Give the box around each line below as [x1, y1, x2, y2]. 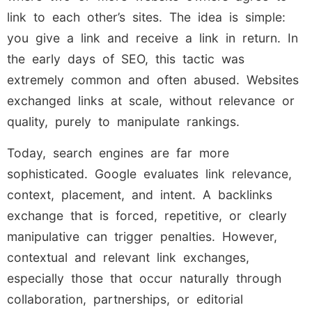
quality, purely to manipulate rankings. [7, 114, 240, 130]
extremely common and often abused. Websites [7, 72, 299, 88]
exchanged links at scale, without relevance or [7, 93, 295, 109]
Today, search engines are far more [7, 145, 229, 160]
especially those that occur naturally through [7, 270, 281, 286]
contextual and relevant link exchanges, [7, 249, 249, 265]
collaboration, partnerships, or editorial [7, 291, 243, 306]
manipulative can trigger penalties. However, [7, 228, 277, 244]
